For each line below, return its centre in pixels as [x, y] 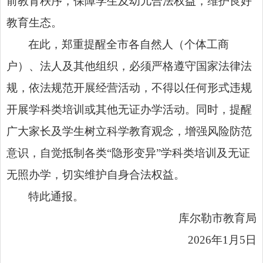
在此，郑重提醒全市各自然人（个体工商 [129, 44]
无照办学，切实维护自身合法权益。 [96, 174]
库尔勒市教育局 [218, 218]
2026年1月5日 [222, 240]
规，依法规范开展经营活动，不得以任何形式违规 [129, 87]
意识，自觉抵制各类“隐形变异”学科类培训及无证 [128, 153]
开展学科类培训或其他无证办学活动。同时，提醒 [129, 109]
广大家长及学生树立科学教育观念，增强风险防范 [129, 131]
